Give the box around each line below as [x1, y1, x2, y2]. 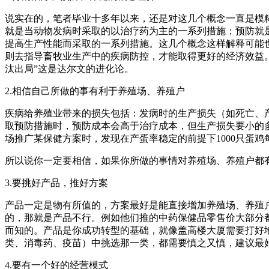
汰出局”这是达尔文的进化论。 [5, 64, 134, 74]
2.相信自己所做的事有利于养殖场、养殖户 [5, 86, 185, 97]
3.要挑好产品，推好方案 [5, 178, 108, 189]
